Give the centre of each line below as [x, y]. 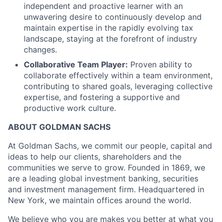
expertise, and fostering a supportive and [102, 97]
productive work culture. [70, 108]
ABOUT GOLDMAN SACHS [59, 127]
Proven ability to [160, 64]
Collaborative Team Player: [76, 64]
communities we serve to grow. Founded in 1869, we [107, 167]
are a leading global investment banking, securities [103, 178]
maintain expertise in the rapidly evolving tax [109, 28]
